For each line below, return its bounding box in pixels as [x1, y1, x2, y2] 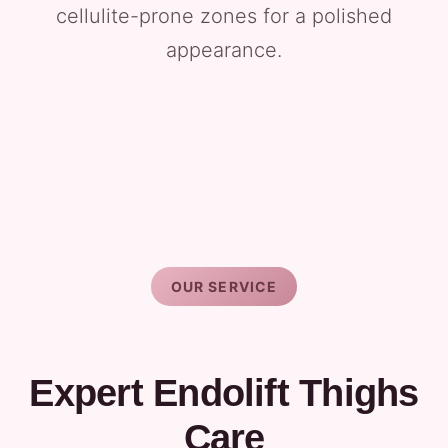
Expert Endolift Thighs [29, 372, 419, 414]
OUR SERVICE [170, 278, 278, 295]
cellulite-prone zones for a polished [56, 4, 392, 28]
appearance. [166, 38, 282, 62]
